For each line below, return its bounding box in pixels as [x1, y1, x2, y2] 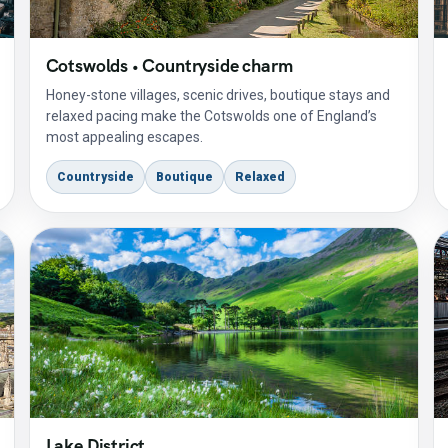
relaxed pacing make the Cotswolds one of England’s [45, 108, 377, 124]
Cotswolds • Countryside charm [45, 54, 293, 77]
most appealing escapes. [45, 129, 203, 145]
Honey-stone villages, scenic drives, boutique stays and [45, 87, 390, 103]
